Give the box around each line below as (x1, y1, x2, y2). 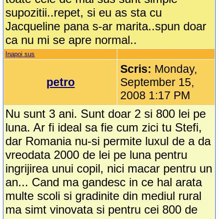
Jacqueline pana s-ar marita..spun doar (5, 20, 207, 33)
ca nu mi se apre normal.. (5, 33, 137, 47)
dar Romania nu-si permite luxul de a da (5, 134, 211, 148)
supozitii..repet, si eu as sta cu (5, 6, 162, 20)
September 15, (120, 76, 195, 89)
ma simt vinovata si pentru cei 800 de (5, 203, 198, 217)
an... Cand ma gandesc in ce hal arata (5, 175, 202, 189)
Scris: (120, 63, 155, 76)
